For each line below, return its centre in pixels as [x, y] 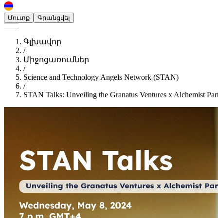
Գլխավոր [42, 42]
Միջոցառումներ [56, 60]
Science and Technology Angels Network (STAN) [101, 77]
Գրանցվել [54, 18]
